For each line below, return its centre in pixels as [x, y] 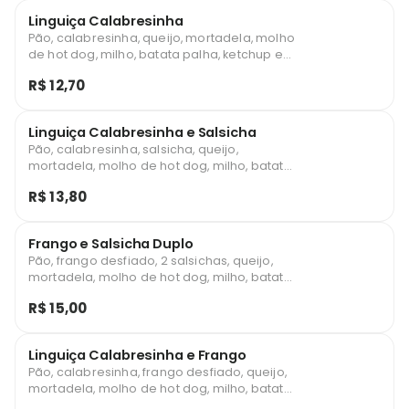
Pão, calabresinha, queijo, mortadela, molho [162, 38]
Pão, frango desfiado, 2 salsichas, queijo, [151, 261]
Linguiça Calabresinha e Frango [137, 355]
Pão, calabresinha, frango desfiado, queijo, [157, 372]
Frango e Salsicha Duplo [111, 244]
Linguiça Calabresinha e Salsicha [142, 132]
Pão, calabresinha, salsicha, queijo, [133, 149]
